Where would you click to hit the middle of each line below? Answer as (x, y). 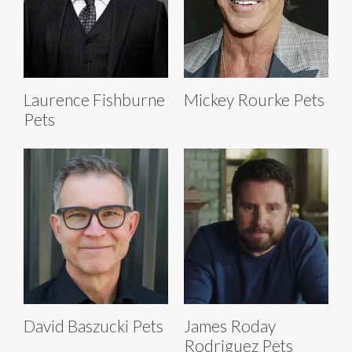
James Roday (230, 325)
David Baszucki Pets (93, 325)
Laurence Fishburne (94, 99)
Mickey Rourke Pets (254, 99)
